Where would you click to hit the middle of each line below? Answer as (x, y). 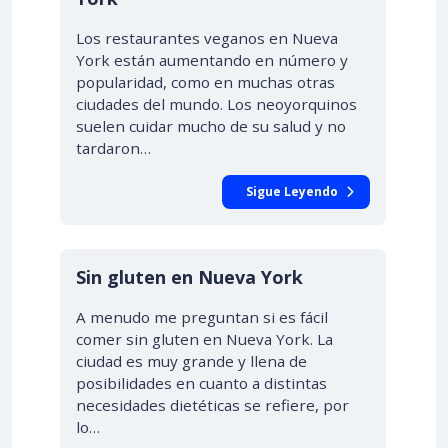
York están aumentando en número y (212, 60)
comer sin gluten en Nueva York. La (204, 339)
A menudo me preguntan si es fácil (202, 317)
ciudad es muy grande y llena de (191, 361)
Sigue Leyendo (292, 191)
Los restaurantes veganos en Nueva (207, 38)
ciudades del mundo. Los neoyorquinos (216, 104)
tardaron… (113, 148)
